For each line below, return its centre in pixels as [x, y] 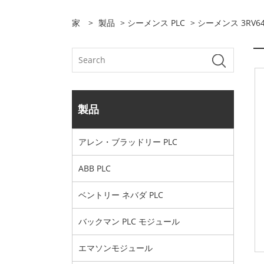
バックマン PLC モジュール [129, 221]
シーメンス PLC [156, 23]
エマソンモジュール [115, 248]
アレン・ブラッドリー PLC [128, 142]
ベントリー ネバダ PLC [121, 195]
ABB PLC [95, 168]
